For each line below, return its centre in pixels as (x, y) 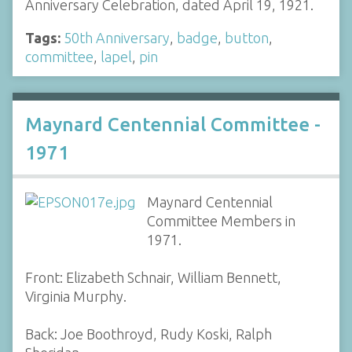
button (247, 37)
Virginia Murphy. (76, 296)
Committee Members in (221, 221)
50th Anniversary (117, 37)
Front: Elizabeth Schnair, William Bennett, (153, 277)
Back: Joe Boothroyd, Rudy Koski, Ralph (148, 334)
